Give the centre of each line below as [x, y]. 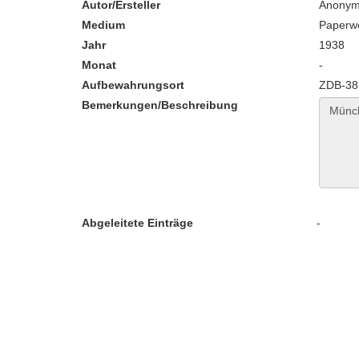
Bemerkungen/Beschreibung [160, 105]
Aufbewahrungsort [133, 85]
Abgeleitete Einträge [137, 223]
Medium [103, 25]
